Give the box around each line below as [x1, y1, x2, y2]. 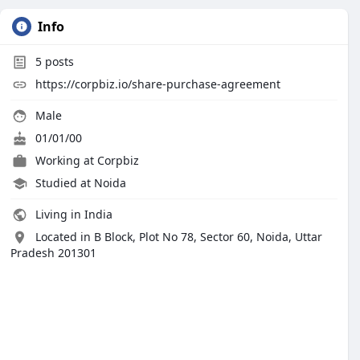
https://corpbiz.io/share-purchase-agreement [35, 76, 280, 92]
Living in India [32, 207, 112, 222]
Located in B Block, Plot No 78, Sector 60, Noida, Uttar [35, 229, 322, 244]
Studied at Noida [35, 175, 126, 190]
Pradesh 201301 [10, 245, 96, 260]
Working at [35, 153, 97, 168]
